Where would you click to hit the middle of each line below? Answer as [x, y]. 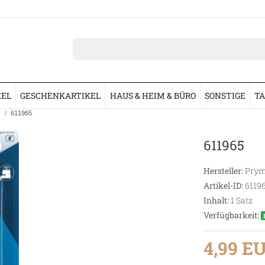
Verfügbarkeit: [231, 215]
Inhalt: [216, 200]
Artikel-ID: [223, 185]
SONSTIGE [225, 95]
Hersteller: [223, 170]
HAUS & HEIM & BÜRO [153, 95]
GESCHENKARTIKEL [61, 95]
